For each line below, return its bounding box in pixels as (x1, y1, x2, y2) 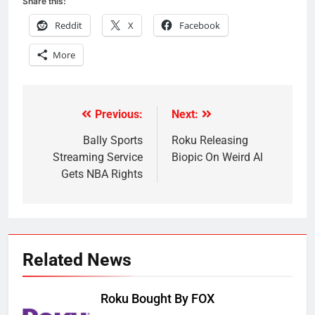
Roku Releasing (172, 134, 248, 148)
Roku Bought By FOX (101, 292, 214, 307)
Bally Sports (83, 134, 143, 148)
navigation (36, 134, 115, 154)
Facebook (179, 19, 220, 32)
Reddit (55, 19, 82, 32)
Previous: (95, 108, 143, 122)
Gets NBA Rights (61, 167, 143, 181)
